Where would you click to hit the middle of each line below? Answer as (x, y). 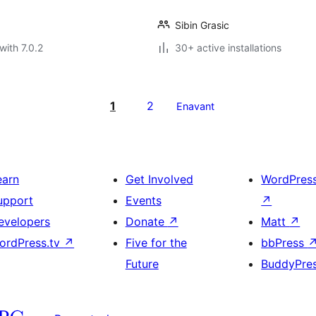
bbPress (285, 243)
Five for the (156, 243)
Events (143, 200)
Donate (146, 221)
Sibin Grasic (202, 25)
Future (142, 264)
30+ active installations (228, 48)
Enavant (195, 106)
